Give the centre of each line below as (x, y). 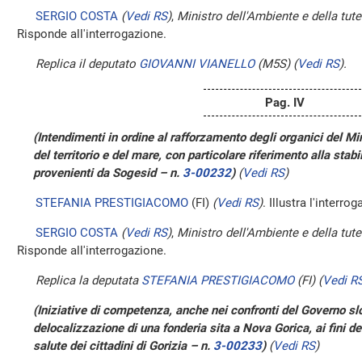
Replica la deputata (88, 280)
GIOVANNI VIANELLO (197, 64)
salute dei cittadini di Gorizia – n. (123, 346)
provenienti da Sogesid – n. (108, 173)
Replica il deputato (87, 64)
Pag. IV (284, 103)
